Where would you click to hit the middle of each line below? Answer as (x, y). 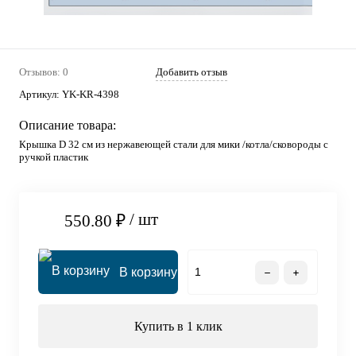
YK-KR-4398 (91, 94)
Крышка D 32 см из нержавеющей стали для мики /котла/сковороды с (174, 144)
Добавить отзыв (192, 72)
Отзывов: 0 (44, 72)
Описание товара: (68, 125)
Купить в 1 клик (178, 327)
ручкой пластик (54, 157)
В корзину (148, 273)
